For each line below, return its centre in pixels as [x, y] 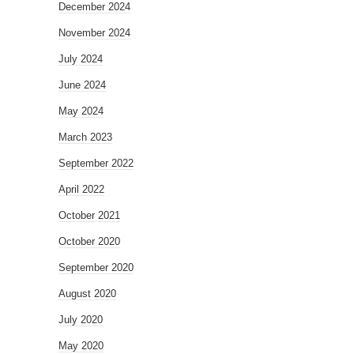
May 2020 [81, 346]
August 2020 [87, 294]
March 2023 [85, 137]
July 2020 [81, 320]
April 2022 [81, 190]
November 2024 [94, 33]
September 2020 [96, 268]
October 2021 [89, 216]
